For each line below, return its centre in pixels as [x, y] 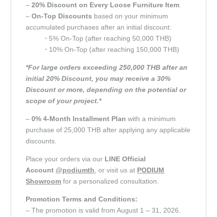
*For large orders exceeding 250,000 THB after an [107, 67]
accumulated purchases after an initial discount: [99, 27]
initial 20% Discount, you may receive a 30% [98, 78]
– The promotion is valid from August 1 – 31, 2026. [103, 210]
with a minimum [152, 118]
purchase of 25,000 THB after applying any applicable [108, 130]
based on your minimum [130, 16]
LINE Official [125, 159]
